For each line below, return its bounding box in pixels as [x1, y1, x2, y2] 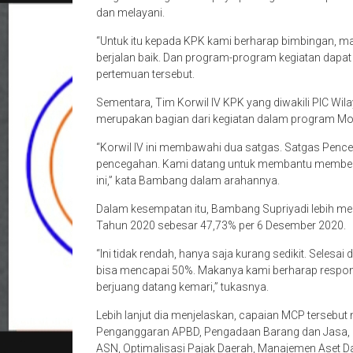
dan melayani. [96, 6, 165, 19]
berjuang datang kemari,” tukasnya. [96, 281, 269, 293]
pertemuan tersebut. [96, 68, 195, 80]
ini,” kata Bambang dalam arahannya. [96, 174, 280, 187]
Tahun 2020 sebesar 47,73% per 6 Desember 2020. [96, 219, 346, 232]
